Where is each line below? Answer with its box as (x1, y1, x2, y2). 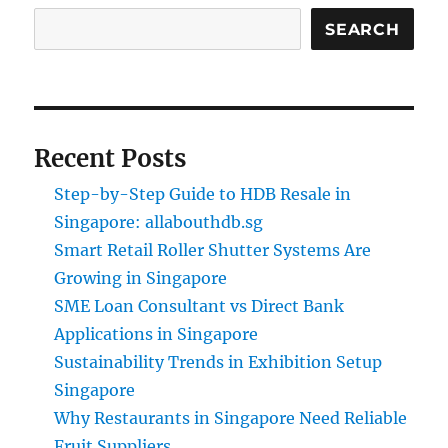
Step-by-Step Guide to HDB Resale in (54, 184, 352, 205)
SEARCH (325, 19, 400, 39)
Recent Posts (34, 143, 187, 175)
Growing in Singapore (54, 268, 228, 289)
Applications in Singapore (54, 324, 259, 345)
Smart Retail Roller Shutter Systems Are (54, 240, 372, 261)
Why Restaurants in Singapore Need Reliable (54, 408, 408, 429)
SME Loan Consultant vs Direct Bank (54, 296, 345, 317)
